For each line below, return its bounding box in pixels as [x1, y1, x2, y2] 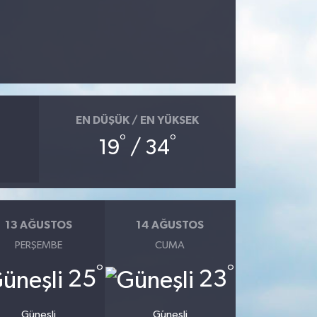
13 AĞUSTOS [5, 219, 73, 231]
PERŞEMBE [15, 240, 63, 251]
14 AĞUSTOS [136, 219, 204, 231]
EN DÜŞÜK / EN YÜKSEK [75, 114, 199, 126]
